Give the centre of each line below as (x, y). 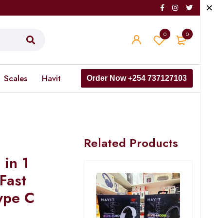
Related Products (131, 143)
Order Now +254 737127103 (137, 78)
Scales (16, 78)
